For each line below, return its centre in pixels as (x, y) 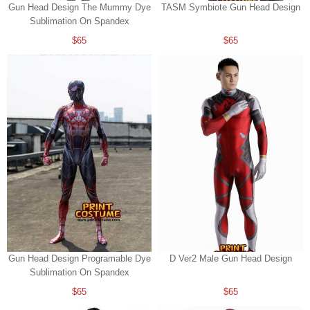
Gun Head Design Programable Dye (79, 259)
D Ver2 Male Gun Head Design (231, 259)
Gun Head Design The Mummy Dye (79, 8)
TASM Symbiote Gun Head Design (231, 8)
